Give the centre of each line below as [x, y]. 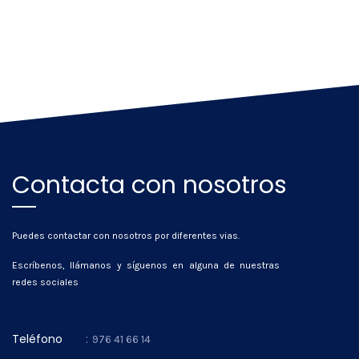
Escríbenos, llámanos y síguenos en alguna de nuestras [146, 265]
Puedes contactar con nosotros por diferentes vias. [126, 236]
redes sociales [45, 282]
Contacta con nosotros [149, 185]
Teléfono [37, 339]
